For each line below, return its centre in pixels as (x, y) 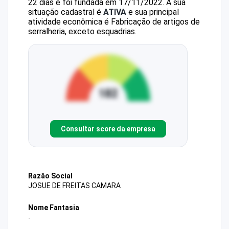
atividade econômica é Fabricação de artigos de (114, 22)
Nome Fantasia (54, 208)
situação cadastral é (66, 12)
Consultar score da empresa (108, 129)
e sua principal (153, 12)
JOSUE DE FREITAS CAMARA (74, 186)
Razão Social (50, 176)
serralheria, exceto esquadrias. (82, 31)
